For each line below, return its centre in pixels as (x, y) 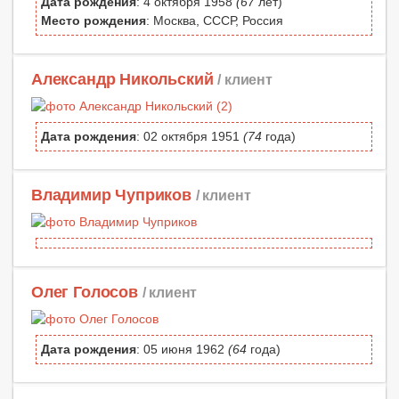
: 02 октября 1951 (190, 136)
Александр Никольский (122, 79)
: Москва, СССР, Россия (215, 20)
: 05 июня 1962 (182, 350)
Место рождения (94, 20)
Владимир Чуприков (111, 195)
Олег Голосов (85, 293)
